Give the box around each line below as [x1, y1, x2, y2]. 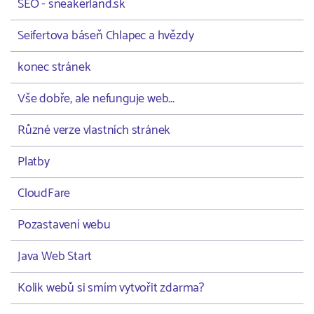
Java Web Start [18, 246, 93, 267]
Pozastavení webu [18, 214, 111, 235]
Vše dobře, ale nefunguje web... [18, 88, 175, 109]
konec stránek [18, 57, 91, 78]
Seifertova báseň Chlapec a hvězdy [18, 25, 194, 46]
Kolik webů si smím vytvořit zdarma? [18, 278, 204, 299]
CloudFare [18, 183, 71, 204]
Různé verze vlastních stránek [18, 120, 171, 141]
